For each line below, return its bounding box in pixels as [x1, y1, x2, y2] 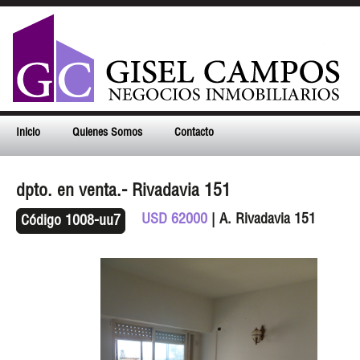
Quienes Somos [72, 128, 142, 139]
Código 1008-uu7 [21, 214, 121, 229]
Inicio [16, 128, 40, 139]
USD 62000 [141, 212, 207, 227]
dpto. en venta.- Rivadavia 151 [16, 182, 231, 201]
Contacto [174, 128, 214, 139]
